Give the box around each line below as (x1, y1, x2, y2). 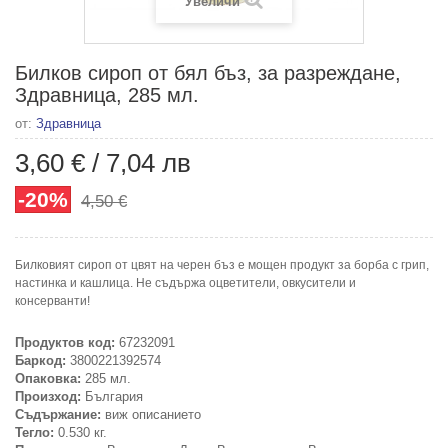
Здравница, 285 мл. (15, 83, 199, 106)
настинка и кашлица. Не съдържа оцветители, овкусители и (15, 275, 356, 290)
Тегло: (15, 424, 54, 440)
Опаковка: (15, 370, 81, 386)
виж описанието (101, 406, 201, 422)
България (81, 388, 143, 404)
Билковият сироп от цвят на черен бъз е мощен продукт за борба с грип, (15, 257, 429, 272)
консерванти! (15, 293, 90, 308)
